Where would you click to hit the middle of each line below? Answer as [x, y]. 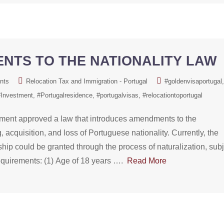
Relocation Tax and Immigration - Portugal [87, 81]
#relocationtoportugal [172, 95]
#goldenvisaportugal [193, 81]
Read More [147, 161]
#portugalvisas [117, 95]
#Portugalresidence [65, 95]
